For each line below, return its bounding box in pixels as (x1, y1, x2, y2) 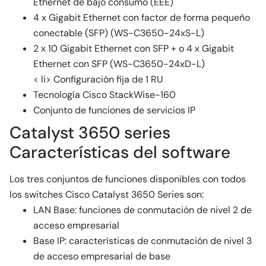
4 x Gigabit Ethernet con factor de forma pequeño (33, 11, 250, 24)
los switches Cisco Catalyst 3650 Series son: (9, 188, 204, 201)
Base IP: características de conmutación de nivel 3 (33, 235, 252, 247)
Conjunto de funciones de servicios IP (33, 104, 195, 116)
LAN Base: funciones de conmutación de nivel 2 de (33, 204, 252, 216)
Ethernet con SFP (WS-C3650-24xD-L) (33, 58, 205, 70)
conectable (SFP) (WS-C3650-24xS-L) (33, 27, 204, 39)
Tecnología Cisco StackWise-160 (33, 88, 176, 101)
